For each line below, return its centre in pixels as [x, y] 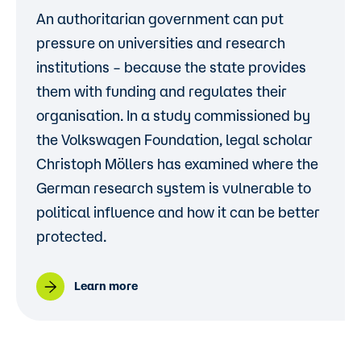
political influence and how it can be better [178, 212]
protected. [71, 236]
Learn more [106, 286]
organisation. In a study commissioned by [173, 115]
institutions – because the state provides [171, 67]
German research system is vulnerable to [174, 188]
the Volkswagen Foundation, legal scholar [174, 139]
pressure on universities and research [161, 43]
